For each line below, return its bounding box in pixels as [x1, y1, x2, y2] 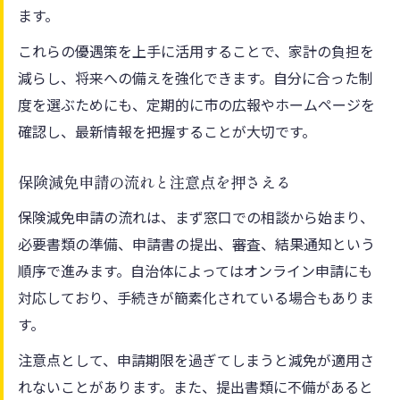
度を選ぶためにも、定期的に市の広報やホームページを [18, 93, 375, 115]
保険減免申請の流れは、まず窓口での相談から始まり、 [18, 205, 374, 228]
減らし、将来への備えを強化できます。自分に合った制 [18, 66, 373, 88]
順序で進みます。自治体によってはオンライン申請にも [18, 259, 372, 281]
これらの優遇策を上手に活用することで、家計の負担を [18, 39, 374, 62]
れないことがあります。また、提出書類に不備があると [18, 375, 373, 397]
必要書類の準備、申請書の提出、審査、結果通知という [18, 232, 375, 254]
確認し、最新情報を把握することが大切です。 [18, 120, 316, 142]
